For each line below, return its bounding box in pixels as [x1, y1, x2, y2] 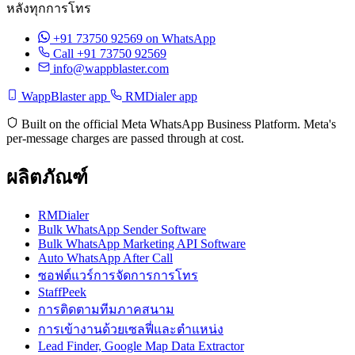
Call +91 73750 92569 [53, 47, 166, 61]
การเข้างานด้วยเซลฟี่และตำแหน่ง [38, 322, 223, 336]
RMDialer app [122, 90, 197, 104]
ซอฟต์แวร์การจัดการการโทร [38, 268, 198, 282]
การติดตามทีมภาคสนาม [38, 302, 174, 316]
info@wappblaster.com [53, 62, 169, 76]
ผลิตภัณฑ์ [6, 167, 88, 189]
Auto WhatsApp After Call [38, 250, 173, 265]
